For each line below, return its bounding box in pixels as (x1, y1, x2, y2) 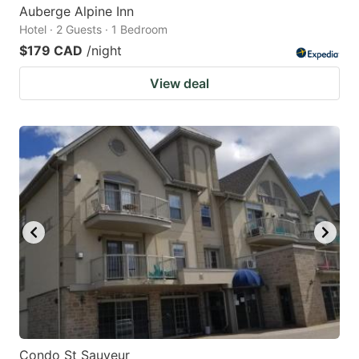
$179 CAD (19, 42, 83, 58)
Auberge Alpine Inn (19, 2, 134, 19)
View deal (150, 75, 209, 91)
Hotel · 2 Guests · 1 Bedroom (19, 22, 167, 36)
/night (87, 42, 122, 58)
